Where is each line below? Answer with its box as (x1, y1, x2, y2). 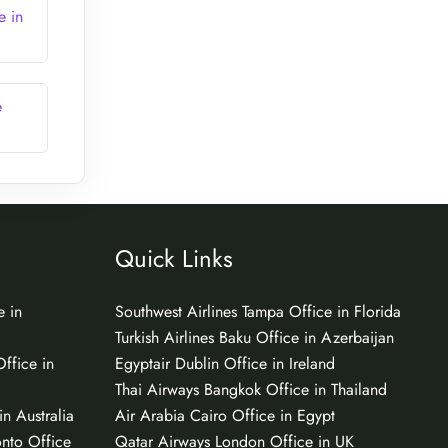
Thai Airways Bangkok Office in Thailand (114, 377, 387, 401)
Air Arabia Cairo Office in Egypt (114, 403, 335, 427)
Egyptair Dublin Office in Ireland (114, 351, 335, 375)
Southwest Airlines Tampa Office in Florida (114, 299, 401, 323)
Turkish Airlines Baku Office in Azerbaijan (114, 325, 394, 349)
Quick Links (114, 240, 233, 276)
